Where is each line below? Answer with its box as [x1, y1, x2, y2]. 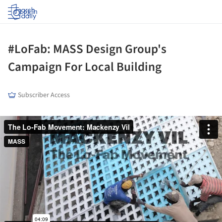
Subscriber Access [18, 90, 70, 100]
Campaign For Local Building [8, 58, 162, 76]
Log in [20, 7, 38, 17]
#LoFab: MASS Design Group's [8, 40, 166, 58]
